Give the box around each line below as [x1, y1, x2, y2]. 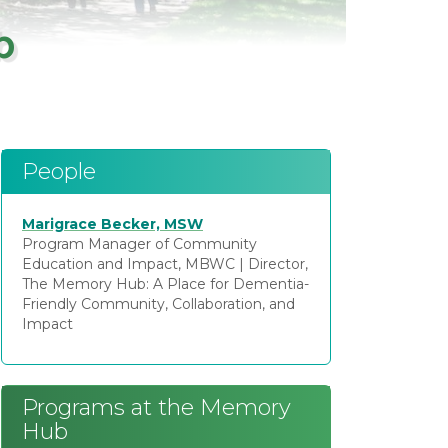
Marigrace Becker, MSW [22, 215, 203, 233]
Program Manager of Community [22, 235, 257, 253]
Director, [248, 255, 308, 273]
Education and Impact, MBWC [22, 255, 235, 273]
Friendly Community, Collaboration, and [22, 295, 295, 313]
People [22, 158, 96, 185]
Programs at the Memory [22, 394, 291, 421]
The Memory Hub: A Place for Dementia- [22, 275, 309, 293]
